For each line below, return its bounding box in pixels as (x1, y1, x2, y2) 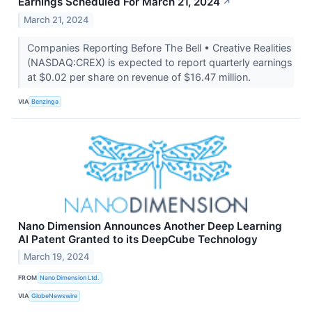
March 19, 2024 (24, 251, 90, 263)
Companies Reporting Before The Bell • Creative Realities (26, 41, 292, 54)
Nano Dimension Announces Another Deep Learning (18, 219, 282, 233)
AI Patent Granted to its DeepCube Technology (18, 232, 258, 246)
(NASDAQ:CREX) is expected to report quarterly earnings (26, 56, 292, 68)
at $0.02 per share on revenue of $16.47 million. (26, 70, 253, 83)
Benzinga (31, 97, 59, 106)
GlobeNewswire (31, 291, 78, 299)
